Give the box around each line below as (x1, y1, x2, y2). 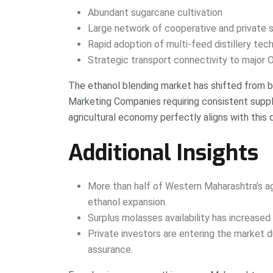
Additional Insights (68, 138, 258, 168)
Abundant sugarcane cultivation (88, 7, 222, 19)
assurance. (88, 244, 133, 256)
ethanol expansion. (88, 196, 167, 208)
